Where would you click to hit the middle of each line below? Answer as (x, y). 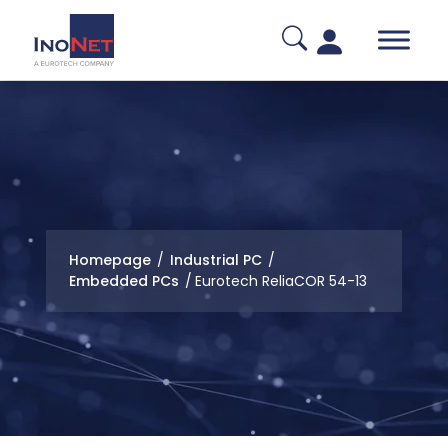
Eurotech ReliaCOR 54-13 (280, 281)
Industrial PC (215, 260)
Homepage (109, 260)
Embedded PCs (123, 281)
